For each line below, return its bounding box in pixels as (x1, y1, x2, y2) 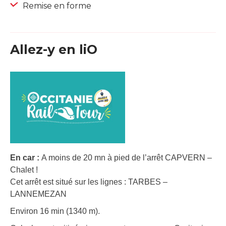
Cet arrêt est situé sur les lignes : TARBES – (10, 177, 167, 186)
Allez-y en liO (10, 42, 97, 58)
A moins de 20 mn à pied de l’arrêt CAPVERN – (41, 153, 212, 162)
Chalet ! (10, 165, 38, 174)
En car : (10, 153, 41, 162)
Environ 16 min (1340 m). (10, 206, 100, 215)
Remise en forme (21, 1, 91, 11)
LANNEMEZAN (10, 189, 67, 198)
